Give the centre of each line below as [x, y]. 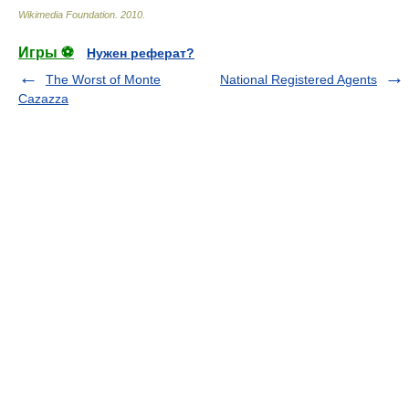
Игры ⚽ [46, 52]
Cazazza [43, 99]
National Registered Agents [299, 79]
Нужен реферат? [141, 53]
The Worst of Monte [103, 79]
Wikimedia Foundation [67, 15]
